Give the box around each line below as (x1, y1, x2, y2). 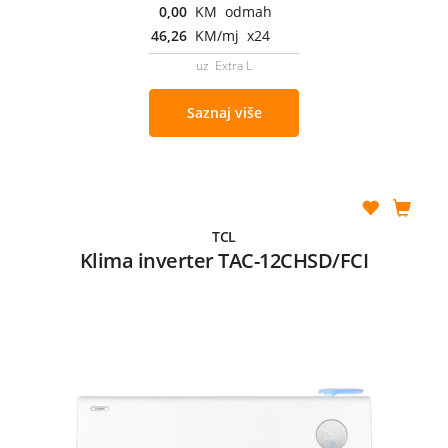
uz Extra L (196, 56, 252, 74)
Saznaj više (186, 102, 262, 122)
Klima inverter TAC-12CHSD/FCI (79, 246, 369, 274)
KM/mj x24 (195, 25, 270, 45)
